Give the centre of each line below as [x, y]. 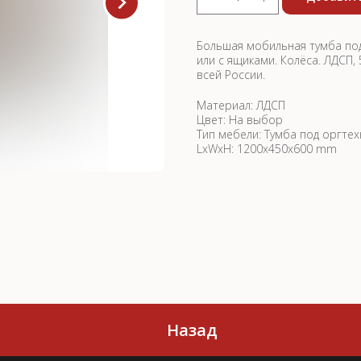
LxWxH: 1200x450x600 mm [267, 149]
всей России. [231, 75]
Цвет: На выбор [240, 120]
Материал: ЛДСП [241, 105]
